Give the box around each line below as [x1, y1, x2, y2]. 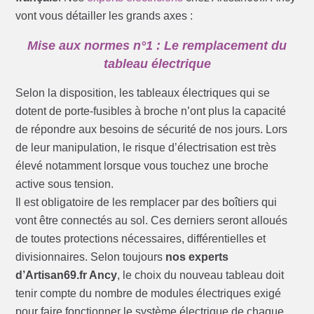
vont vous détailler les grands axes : [15, 10, 193, 22]
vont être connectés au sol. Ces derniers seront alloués [15, 214, 288, 227]
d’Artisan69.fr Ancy [15, 269, 118, 282]
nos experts [165, 251, 229, 264]
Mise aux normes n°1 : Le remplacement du [27, 39, 287, 53]
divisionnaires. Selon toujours [15, 251, 166, 264]
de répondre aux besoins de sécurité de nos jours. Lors [15, 123, 288, 136]
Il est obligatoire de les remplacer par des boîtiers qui [15, 196, 278, 209]
